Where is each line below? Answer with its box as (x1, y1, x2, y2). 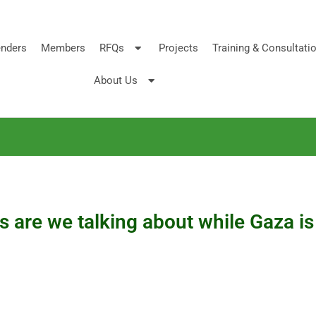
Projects (158, 42, 198, 54)
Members (40, 42, 85, 54)
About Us (93, 74, 138, 87)
